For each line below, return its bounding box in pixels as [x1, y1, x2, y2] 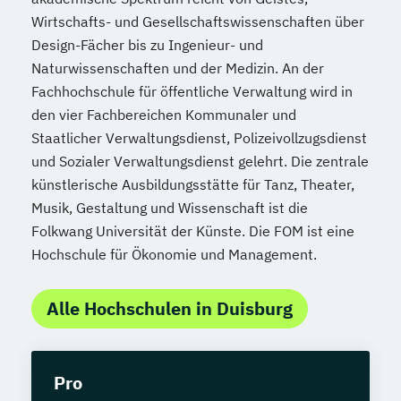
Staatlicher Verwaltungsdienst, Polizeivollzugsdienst [31, 128, 367, 147]
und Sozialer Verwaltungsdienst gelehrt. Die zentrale [31, 151, 369, 170]
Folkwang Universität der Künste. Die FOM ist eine [31, 221, 354, 240]
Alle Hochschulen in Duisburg [47, 295, 293, 320]
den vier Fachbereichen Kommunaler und [31, 105, 296, 124]
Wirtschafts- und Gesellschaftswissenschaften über [31, 12, 364, 30]
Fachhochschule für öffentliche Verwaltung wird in [31, 81, 353, 100]
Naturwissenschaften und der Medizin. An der [31, 58, 324, 77]
